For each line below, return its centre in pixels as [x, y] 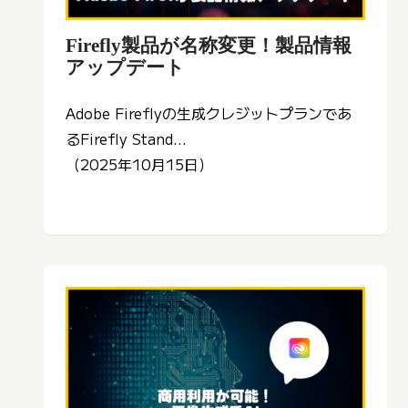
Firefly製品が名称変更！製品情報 [209, 46]
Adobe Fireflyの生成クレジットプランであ [209, 113]
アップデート [125, 67]
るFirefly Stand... [126, 139]
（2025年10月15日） [139, 164]
